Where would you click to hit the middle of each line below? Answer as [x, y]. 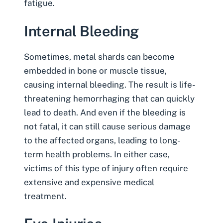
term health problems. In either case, [97, 154]
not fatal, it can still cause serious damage [107, 126]
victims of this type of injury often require [106, 168]
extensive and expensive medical [89, 182]
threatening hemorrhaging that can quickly [109, 98]
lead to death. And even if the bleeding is [105, 112]
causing [40, 84]
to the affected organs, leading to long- [102, 140]
